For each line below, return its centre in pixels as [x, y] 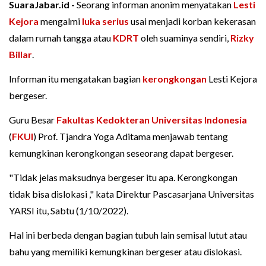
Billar [20, 55]
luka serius [105, 21]
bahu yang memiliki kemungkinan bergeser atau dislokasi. [125, 252]
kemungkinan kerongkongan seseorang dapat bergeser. [121, 153]
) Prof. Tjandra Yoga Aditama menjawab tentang [131, 137]
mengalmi [60, 21]
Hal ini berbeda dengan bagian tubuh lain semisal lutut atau [128, 235]
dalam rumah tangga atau [61, 38]
